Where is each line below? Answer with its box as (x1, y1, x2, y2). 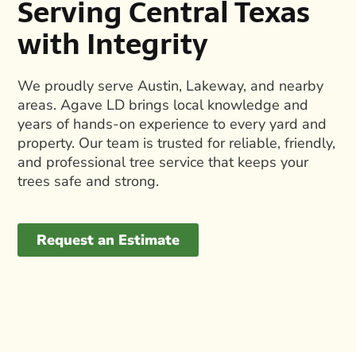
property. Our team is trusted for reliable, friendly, (17, 133, 336, 153)
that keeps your (208, 152, 309, 172)
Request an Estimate (37, 230, 180, 250)
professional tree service (46, 152, 209, 172)
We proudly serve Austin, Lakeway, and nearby (17, 75, 324, 95)
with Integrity (17, 20, 208, 68)
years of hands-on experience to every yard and (17, 114, 327, 133)
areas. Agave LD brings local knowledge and (17, 95, 309, 114)
